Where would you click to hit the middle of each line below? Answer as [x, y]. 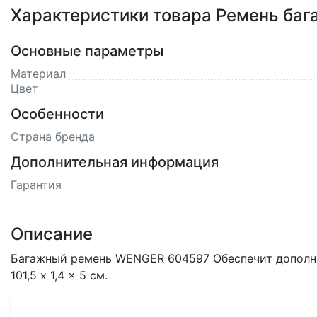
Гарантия [36, 185]
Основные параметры [87, 51]
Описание [52, 234]
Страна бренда [53, 137]
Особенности [57, 114]
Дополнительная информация [115, 162]
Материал [38, 74]
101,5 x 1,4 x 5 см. [59, 275]
